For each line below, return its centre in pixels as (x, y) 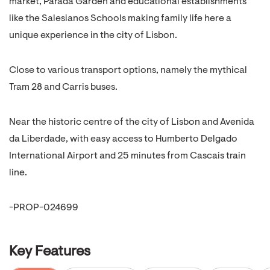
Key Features (50, 252)
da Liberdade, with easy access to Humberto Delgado (123, 139)
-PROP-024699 (44, 208)
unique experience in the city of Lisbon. (93, 36)
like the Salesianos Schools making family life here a (120, 19)
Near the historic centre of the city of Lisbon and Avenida (132, 122)
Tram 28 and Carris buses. (63, 87)
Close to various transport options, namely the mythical (128, 71)
